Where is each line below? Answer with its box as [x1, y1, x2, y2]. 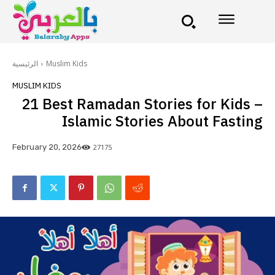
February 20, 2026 [12, 142, 82, 152]
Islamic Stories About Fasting [62, 110, 263, 133]
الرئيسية [12, 58, 38, 69]
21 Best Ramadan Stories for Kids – [21, 93, 263, 115]
